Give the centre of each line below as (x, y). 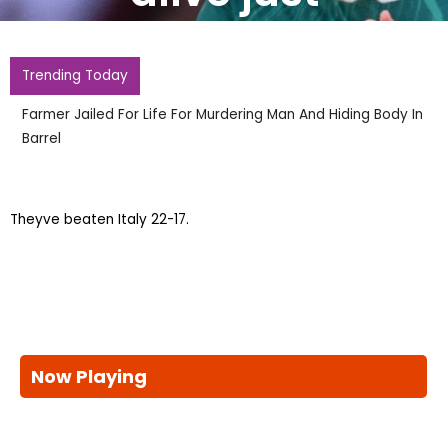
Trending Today (75, 75)
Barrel (41, 138)
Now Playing (89, 376)
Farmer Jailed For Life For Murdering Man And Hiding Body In (222, 114)
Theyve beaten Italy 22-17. (99, 219)
